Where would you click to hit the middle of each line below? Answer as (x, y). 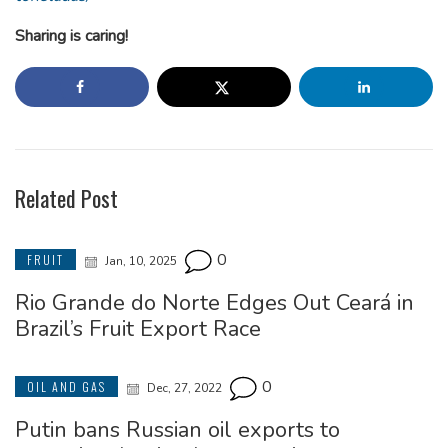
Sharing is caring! (71, 36)
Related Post (66, 198)
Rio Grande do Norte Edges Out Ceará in (214, 303)
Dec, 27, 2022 (184, 388)
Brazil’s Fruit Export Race (138, 329)
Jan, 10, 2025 (141, 261)
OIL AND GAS (66, 387)
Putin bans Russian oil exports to (177, 430)
